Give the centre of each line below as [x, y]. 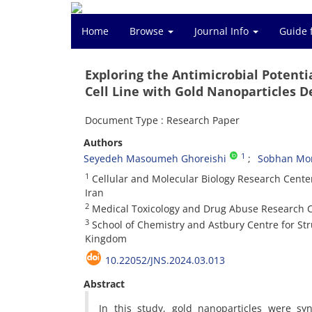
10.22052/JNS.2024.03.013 [165, 260]
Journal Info [223, 31]
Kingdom [106, 239]
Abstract [104, 284]
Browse [148, 31]
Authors [103, 142]
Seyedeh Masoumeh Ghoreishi [155, 158]
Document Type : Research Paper [162, 120]
